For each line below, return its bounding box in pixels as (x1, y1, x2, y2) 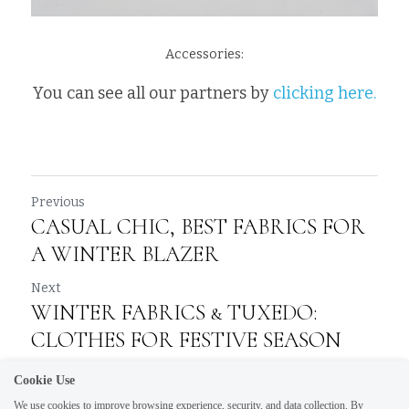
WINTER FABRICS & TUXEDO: (31, 299, 318, 326)
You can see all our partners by (33, 82, 273, 103)
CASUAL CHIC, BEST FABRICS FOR (31, 213, 365, 240)
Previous (31, 194, 85, 210)
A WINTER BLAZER (31, 240, 219, 267)
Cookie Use (14, 373, 75, 387)
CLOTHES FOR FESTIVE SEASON (31, 326, 341, 353)
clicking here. (273, 82, 376, 103)
